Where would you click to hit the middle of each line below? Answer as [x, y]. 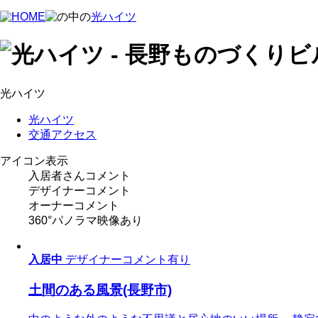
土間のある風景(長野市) [100, 290]
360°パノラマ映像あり [86, 220]
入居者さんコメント [79, 175]
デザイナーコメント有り [128, 259]
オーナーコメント [74, 205]
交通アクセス [62, 134]
